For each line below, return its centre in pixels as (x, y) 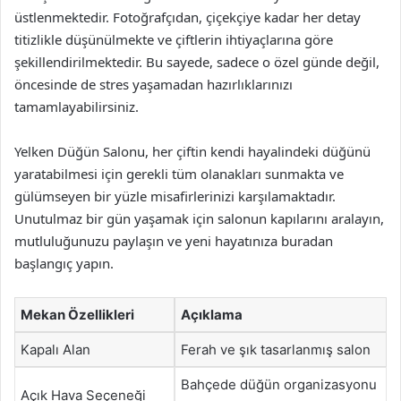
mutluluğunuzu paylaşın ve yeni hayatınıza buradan (174, 241)
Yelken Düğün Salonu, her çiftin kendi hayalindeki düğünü (192, 151)
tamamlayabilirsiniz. (77, 107)
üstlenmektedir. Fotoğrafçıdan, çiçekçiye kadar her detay (188, 17)
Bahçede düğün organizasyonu (279, 384)
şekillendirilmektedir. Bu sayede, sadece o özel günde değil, (197, 62)
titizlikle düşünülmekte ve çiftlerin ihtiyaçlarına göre (174, 39)
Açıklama (212, 315)
